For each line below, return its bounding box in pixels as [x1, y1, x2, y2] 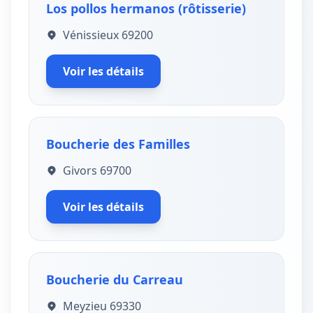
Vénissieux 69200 [63, 27, 153, 43]
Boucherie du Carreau [46, 271, 183, 288]
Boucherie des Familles [46, 136, 190, 152]
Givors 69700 [63, 163, 131, 178]
